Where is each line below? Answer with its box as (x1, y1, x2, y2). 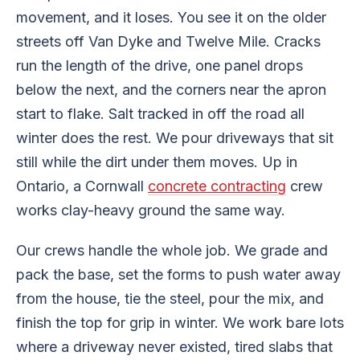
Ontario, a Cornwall (16, 177, 148, 194)
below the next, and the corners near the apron (16, 80, 326, 98)
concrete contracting (148, 177, 286, 194)
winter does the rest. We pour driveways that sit (16, 129, 333, 146)
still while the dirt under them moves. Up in (16, 153, 297, 170)
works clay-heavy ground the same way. (16, 201, 285, 219)
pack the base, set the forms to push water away (16, 265, 341, 283)
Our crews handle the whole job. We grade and (16, 241, 328, 259)
